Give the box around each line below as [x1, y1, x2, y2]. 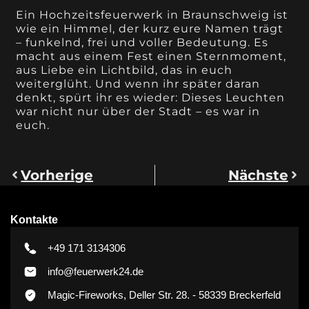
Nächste [228, 166, 288, 183]
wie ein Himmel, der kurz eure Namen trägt [16, 21, 284, 35]
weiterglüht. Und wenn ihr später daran [16, 77, 261, 90]
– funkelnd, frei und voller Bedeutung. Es [16, 35, 269, 49]
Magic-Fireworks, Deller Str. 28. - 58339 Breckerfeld [48, 288, 281, 301]
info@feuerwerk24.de [48, 265, 143, 277]
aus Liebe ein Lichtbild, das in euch [16, 63, 233, 77]
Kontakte [10, 213, 58, 226]
